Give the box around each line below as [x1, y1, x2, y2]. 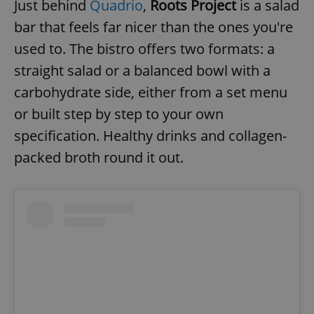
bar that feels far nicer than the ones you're [14, 17, 293, 36]
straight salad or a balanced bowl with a [14, 60, 271, 80]
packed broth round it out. [14, 147, 184, 167]
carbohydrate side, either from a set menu [14, 82, 287, 102]
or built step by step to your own [14, 104, 224, 123]
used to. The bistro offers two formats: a [14, 39, 275, 58]
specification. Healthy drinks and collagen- [14, 125, 287, 145]
